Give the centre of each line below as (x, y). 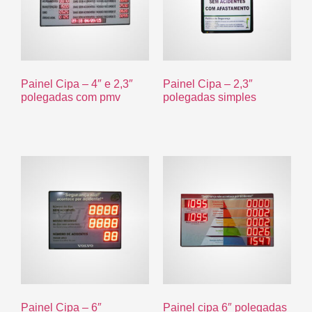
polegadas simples (210, 97)
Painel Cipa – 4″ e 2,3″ (77, 84)
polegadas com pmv (71, 97)
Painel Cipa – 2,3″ (208, 84)
